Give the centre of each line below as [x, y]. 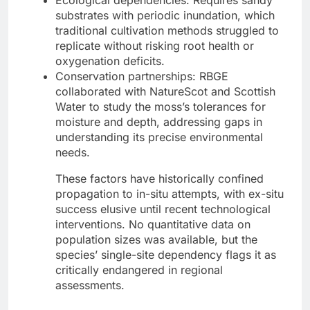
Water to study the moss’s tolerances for [161, 106]
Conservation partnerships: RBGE [142, 76]
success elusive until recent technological [163, 209]
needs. [73, 152]
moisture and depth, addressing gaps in [159, 121]
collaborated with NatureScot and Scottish [165, 91]
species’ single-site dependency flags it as [166, 254]
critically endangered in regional [139, 270]
